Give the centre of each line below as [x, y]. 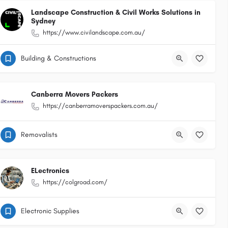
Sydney [43, 21]
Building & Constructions [59, 58]
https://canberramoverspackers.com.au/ [100, 106]
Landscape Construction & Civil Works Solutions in [116, 12]
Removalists [39, 135]
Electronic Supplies [50, 211]
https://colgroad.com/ [75, 182]
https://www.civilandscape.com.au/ [94, 32]
